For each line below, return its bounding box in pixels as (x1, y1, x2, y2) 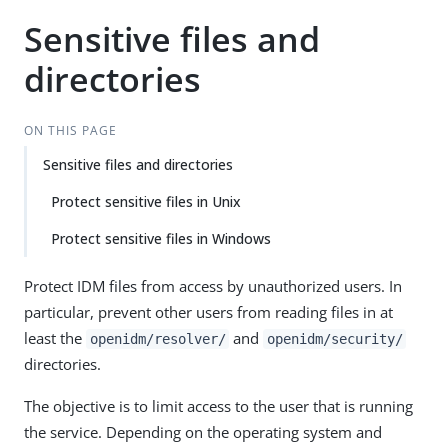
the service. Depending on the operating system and (24, 422, 382, 442)
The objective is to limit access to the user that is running (24, 396, 413, 416)
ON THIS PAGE (23, 122, 117, 139)
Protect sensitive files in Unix (51, 192, 241, 211)
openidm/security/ (266, 331, 403, 347)
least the (24, 328, 86, 348)
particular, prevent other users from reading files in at (24, 302, 393, 322)
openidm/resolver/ (89, 331, 226, 347)
